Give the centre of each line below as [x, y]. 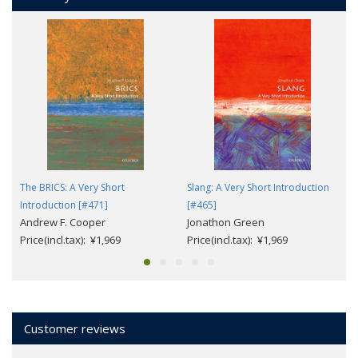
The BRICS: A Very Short [72, 187]
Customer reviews [75, 328]
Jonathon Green [226, 222]
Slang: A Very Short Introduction [258, 187]
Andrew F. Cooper [63, 222]
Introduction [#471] [64, 205]
